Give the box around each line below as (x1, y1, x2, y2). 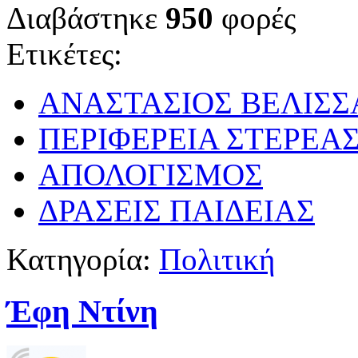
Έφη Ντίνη (6, 292, 158, 329)
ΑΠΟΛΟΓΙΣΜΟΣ (38, 157, 263, 193)
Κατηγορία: (6, 242, 151, 277)
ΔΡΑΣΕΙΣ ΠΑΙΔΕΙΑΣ (38, 193, 315, 229)
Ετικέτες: (6, 37, 122, 72)
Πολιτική (159, 242, 275, 277)
